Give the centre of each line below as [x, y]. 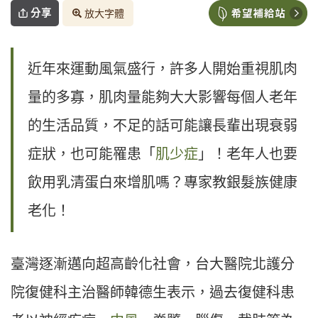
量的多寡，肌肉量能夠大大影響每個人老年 [163, 98]
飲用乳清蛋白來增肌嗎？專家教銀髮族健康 [163, 183]
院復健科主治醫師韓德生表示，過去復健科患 [153, 293]
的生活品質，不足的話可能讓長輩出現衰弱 [163, 126]
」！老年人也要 [248, 154]
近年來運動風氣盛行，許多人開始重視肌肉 [163, 69]
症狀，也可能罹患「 [92, 154]
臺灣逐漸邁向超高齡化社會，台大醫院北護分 [153, 264]
